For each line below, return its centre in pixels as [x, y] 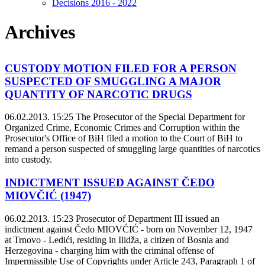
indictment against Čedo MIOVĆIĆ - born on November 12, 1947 [129, 229]
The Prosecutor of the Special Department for [159, 117]
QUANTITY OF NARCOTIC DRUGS [98, 94]
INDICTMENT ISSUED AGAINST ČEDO [110, 183]
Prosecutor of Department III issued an [146, 218]
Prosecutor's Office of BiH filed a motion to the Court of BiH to [124, 138]
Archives [40, 32]
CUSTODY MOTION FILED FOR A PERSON [121, 68]
